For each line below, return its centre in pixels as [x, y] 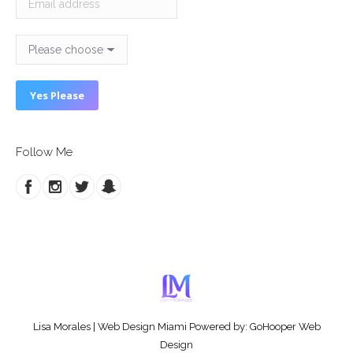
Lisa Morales [61, 327]
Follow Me [44, 152]
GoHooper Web [285, 327]
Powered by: [218, 327]
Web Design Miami [142, 327]
